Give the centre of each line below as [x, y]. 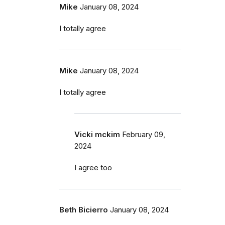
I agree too [93, 168]
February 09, [144, 135]
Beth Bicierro [84, 210]
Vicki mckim [97, 135]
